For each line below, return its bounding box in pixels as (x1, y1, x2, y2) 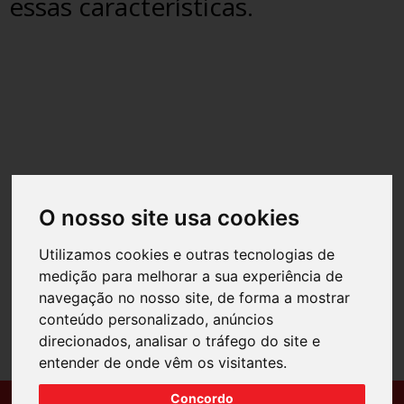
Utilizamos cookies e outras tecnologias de (39, 244, 335, 263)
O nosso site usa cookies (39, 204, 300, 231)
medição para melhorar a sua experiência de (39, 266, 344, 285)
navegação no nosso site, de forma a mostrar (39, 288, 351, 307)
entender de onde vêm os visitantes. (39, 353, 288, 372)
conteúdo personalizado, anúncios (39, 309, 274, 328)
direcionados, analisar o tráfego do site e (39, 331, 321, 350)
